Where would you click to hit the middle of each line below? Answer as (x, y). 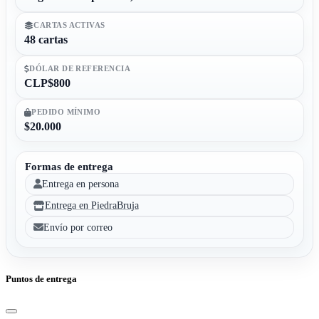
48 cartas (46, 39)
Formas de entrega (69, 167)
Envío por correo (78, 227)
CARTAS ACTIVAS (69, 25)
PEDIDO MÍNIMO (66, 112)
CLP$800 (47, 83)
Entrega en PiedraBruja (91, 205)
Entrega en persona (80, 183)
